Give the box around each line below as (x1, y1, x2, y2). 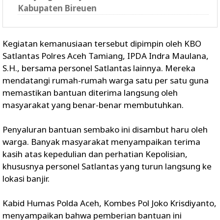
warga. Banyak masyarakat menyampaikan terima (2, 136, 200, 147)
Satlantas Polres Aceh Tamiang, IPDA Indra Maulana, (2, 50, 209, 61)
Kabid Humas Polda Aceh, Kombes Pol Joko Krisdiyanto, (2, 197, 217, 209)
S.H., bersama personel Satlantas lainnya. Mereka (2, 62, 195, 74)
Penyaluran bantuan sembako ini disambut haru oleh (2, 123, 208, 135)
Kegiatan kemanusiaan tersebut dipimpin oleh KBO (2, 37, 201, 49)
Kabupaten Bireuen (18, 2, 97, 14)
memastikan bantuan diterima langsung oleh (2, 86, 178, 98)
